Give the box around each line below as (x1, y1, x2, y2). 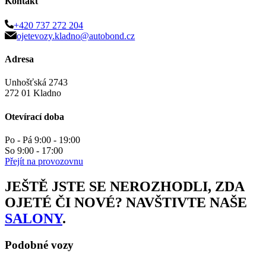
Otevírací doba (5, 111, 64, 122)
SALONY (5, 210, 62, 226)
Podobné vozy (5, 238, 74, 251)
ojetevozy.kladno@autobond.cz (17, 30, 135, 41)
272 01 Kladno (5, 88, 61, 99)
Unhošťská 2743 (5, 77, 68, 88)
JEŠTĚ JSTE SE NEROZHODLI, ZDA (5, 178, 244, 194)
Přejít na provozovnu (5, 156, 83, 166)
